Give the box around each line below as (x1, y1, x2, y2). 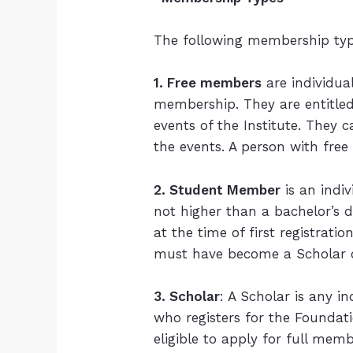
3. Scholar (154, 288, 221, 304)
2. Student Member (154, 181, 281, 198)
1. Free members (154, 75, 262, 91)
